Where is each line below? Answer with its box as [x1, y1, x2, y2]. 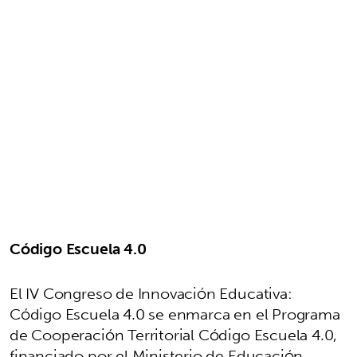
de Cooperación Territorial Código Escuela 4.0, [10, 320, 338, 348]
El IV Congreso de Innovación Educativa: [10, 279, 292, 307]
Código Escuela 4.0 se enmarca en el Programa [10, 300, 340, 328]
